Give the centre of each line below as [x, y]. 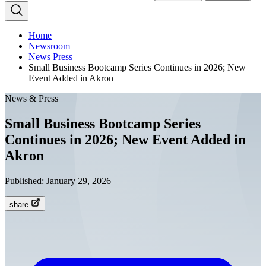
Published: [26, 180]
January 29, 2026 [79, 180]
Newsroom [49, 46]
